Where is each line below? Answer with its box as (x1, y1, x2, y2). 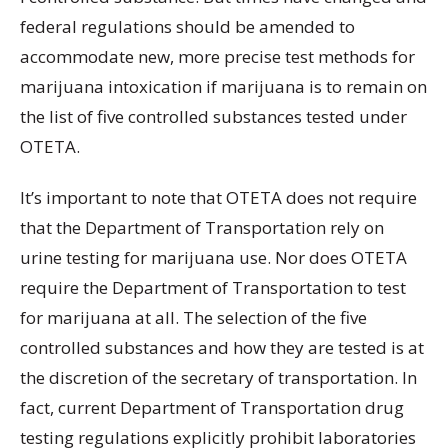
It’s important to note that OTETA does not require (20, 185, 417, 209)
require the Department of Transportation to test (20, 275, 406, 299)
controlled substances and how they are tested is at (20, 335, 424, 359)
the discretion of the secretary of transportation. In (20, 365, 417, 389)
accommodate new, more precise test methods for (20, 44, 415, 68)
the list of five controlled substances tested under (20, 104, 407, 128)
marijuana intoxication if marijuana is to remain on (20, 74, 427, 98)
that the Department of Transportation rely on (20, 215, 384, 239)
